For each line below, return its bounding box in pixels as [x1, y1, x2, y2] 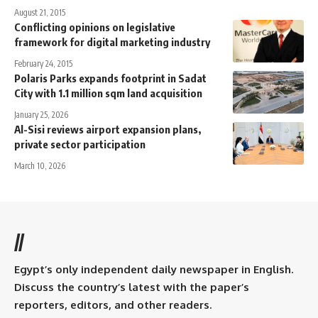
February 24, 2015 [14, 57, 72, 69]
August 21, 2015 [14, 6, 65, 18]
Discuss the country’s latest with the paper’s [14, 280, 249, 294]
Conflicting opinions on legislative [14, 20, 175, 33]
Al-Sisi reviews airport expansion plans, [14, 122, 201, 136]
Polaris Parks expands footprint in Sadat [14, 71, 207, 84]
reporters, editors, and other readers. [14, 297, 212, 312]
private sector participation [14, 137, 146, 150]
